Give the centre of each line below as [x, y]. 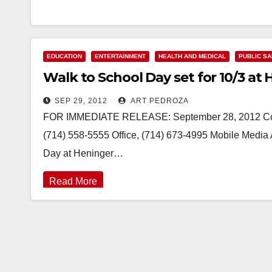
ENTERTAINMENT [120, 56]
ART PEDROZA [159, 101]
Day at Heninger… [83, 153]
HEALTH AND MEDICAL [192, 56]
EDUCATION [64, 56]
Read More [73, 181]
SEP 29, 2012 [81, 101]
